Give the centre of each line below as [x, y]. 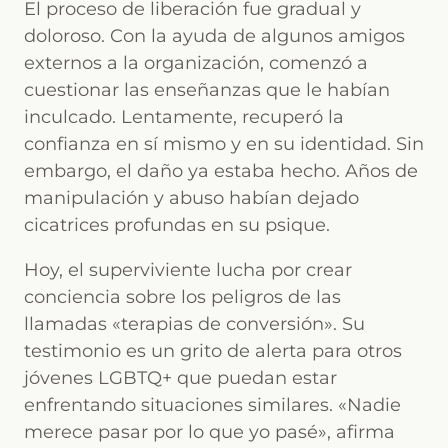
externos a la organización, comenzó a [196, 62]
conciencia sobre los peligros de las [182, 296]
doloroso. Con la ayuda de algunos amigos [214, 35]
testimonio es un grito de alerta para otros [213, 350]
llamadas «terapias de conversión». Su [194, 323]
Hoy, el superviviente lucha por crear [188, 269]
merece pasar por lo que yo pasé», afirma [209, 431]
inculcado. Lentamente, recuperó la [184, 116]
